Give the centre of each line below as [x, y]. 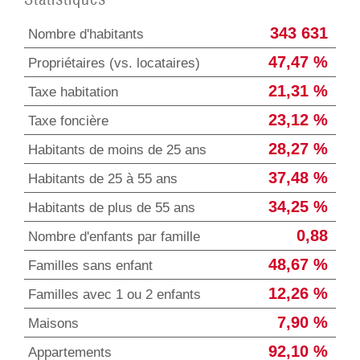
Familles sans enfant [90, 265]
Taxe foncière [68, 121]
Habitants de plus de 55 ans [112, 207]
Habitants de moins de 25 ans [117, 149]
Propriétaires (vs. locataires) [114, 63]
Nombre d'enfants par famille [114, 236]
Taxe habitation [73, 92]
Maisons [53, 323]
